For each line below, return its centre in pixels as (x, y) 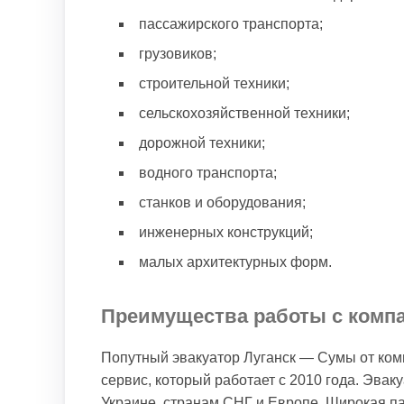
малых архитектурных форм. (235, 262)
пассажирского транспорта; (231, 24)
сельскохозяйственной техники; (244, 113)
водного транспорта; (208, 173)
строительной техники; (214, 83)
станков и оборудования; (222, 202)
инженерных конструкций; (226, 232)
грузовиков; (178, 54)
